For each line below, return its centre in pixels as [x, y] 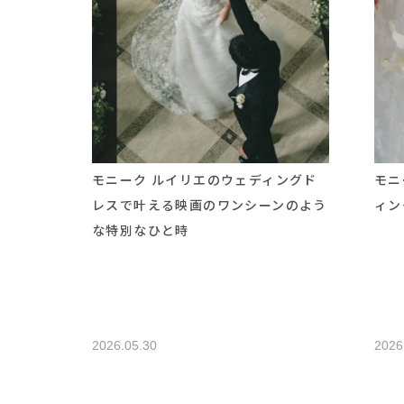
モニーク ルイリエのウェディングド [205, 179]
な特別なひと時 [141, 230]
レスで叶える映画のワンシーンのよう [210, 204]
